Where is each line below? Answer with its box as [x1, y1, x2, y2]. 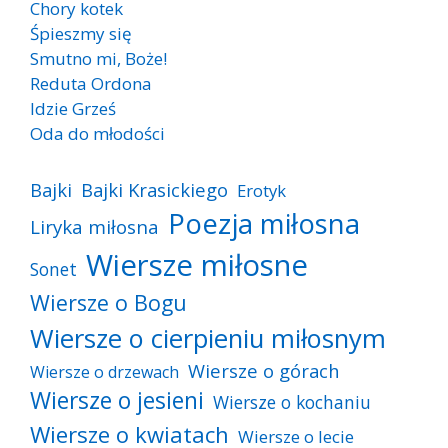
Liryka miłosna [30, 214, 159, 240]
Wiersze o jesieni [30, 385, 204, 417]
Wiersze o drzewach [30, 361, 179, 384]
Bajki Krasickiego [81, 177, 228, 203]
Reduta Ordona [30, 72, 152, 96]
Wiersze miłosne [86, 245, 308, 286]
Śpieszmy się [30, 22, 132, 46]
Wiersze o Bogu [30, 288, 187, 318]
